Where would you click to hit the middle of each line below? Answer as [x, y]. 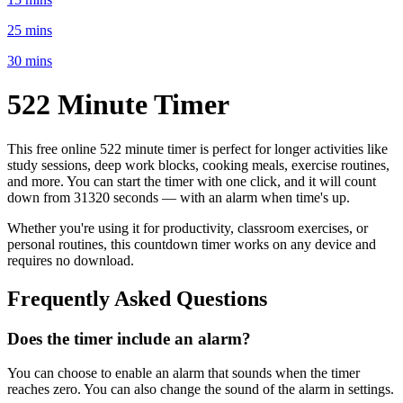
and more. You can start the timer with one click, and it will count [192, 181]
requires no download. [71, 260]
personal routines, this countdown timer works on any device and [192, 244]
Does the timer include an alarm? [129, 338]
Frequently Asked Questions [137, 298]
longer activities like [331, 148]
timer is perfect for [221, 148]
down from [39, 197]
